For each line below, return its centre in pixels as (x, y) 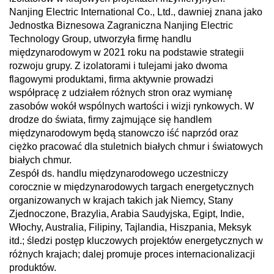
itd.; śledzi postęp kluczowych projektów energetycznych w (136, 241)
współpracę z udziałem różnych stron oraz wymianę (121, 93)
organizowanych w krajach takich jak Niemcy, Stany (121, 201)
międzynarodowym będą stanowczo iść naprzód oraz (124, 133)
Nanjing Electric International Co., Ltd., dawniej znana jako (136, 12)
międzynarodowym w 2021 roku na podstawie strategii (127, 53)
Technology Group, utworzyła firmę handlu (100, 39)
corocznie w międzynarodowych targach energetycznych (131, 187)
